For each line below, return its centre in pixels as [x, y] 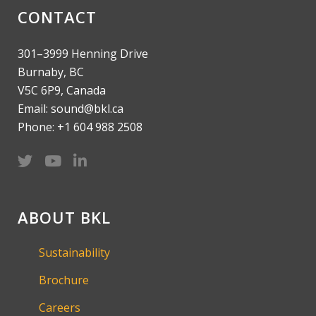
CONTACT [57, 17]
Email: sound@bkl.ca [71, 109]
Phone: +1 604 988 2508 [80, 127]
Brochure [64, 280]
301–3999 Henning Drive [83, 54]
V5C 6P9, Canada [62, 91]
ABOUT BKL [64, 218]
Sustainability [74, 253]
